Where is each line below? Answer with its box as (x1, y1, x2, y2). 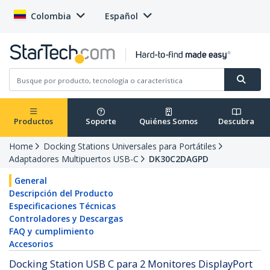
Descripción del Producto (9, 187, 113, 199)
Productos (14, 116, 54, 127)
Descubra (218, 116, 255, 127)
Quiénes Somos (139, 116, 198, 127)
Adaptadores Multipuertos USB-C (9, 153, 139, 165)
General (14, 175, 47, 187)
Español (105, 10, 138, 22)
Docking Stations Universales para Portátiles (43, 140, 216, 152)
